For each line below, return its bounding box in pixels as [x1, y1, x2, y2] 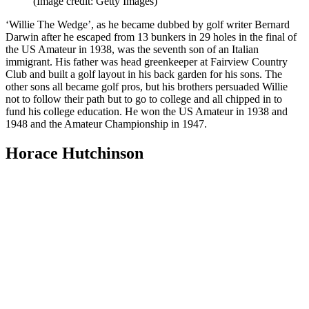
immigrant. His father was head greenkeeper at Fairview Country [6, 55, 288, 68]
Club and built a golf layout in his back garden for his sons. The [6, 68, 282, 80]
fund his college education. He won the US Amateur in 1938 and [6, 105, 288, 117]
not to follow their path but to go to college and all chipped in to [6, 92, 282, 105]
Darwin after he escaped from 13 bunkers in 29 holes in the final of [6, 30, 297, 43]
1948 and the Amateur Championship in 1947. [6, 117, 207, 130]
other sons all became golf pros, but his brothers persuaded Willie [6, 80, 288, 92]
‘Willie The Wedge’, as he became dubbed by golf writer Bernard [6, 18, 290, 30]
